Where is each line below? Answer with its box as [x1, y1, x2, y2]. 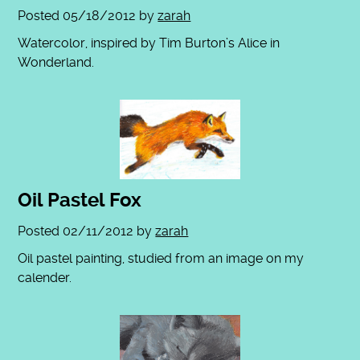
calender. [18, 269, 72, 285]
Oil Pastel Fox [18, 188, 142, 211]
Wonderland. [18, 54, 95, 70]
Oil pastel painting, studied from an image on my [18, 250, 305, 266]
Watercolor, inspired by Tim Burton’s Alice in [18, 35, 280, 51]
